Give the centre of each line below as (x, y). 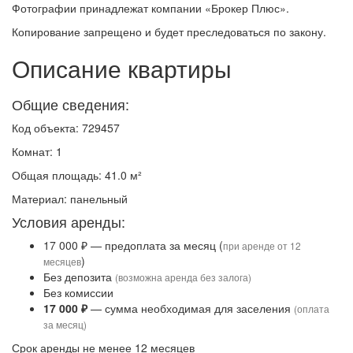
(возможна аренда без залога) (183, 277)
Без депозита (79, 277)
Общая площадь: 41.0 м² (77, 175)
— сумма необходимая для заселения (191, 308)
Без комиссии (78, 292)
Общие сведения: (71, 104)
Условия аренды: (69, 221)
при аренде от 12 (262, 245)
